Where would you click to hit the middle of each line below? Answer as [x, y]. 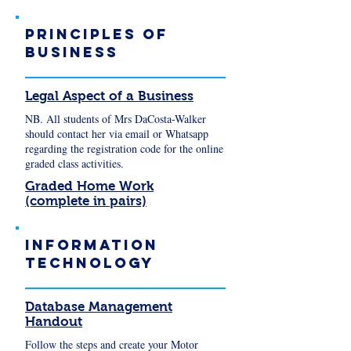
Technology [90, 263]
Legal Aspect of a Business [109, 96]
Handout [54, 322]
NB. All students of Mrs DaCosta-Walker [116, 119]
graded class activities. [74, 163]
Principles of [97, 34]
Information [92, 245]
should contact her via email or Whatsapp [117, 134]
